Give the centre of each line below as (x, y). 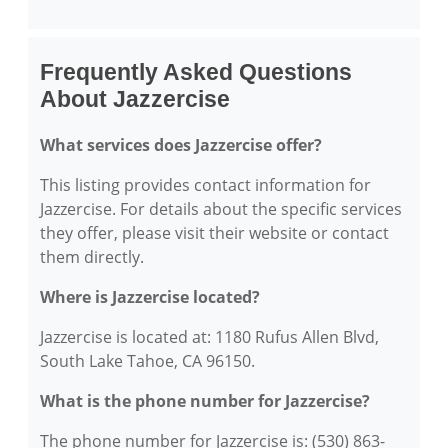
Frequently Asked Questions (196, 72)
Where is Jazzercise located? (150, 297)
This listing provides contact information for (205, 185)
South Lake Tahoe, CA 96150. (147, 361)
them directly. (92, 257)
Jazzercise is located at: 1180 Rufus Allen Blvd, (209, 337)
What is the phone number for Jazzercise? (205, 401)
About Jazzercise (135, 99)
